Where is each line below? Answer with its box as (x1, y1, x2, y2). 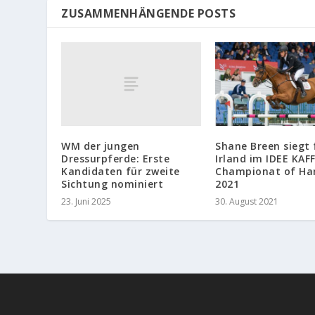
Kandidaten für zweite (61, 165, 180, 179)
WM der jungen (61, 139, 140, 153)
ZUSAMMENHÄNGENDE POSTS (61, 5, 236, 21)
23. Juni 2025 (61, 195, 112, 208)
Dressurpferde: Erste (61, 152, 170, 166)
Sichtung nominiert (61, 177, 164, 191)
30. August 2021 (215, 195, 278, 208)
